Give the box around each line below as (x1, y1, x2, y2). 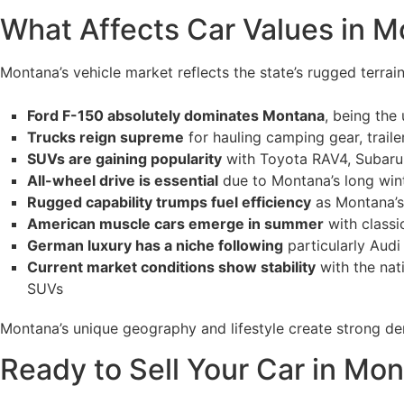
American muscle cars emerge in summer (27, 215, 324, 234)
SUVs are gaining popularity (27, 150, 222, 169)
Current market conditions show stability (27, 258, 316, 277)
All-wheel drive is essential (27, 171, 218, 190)
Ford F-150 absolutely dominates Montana (27, 106, 325, 125)
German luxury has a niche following (27, 236, 283, 255)
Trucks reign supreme (27, 128, 184, 147)
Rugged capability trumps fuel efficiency (27, 193, 311, 212)
